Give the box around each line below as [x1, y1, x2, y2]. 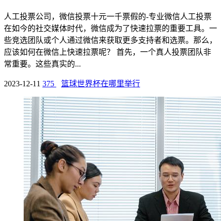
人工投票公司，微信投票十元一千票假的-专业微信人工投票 [4, 12, 212, 21]
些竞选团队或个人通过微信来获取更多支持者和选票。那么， [4, 36, 217, 45]
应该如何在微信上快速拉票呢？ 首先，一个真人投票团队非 [4, 48, 211, 57]
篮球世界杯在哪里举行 [61, 79, 140, 88]
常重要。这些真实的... [4, 60, 81, 69]
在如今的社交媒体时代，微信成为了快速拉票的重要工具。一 [4, 24, 217, 33]
